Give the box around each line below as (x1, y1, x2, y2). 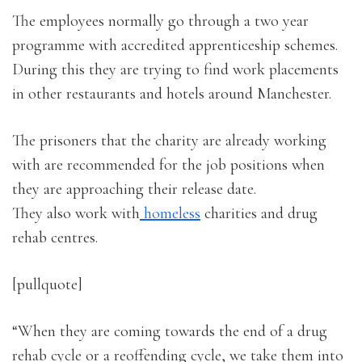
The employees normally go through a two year (12, 11, 309, 32)
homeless (140, 204, 200, 224)
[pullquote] (12, 275, 82, 295)
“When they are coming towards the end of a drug (12, 322, 327, 342)
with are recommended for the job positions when (12, 155, 325, 175)
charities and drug (200, 204, 318, 224)
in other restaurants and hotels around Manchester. (12, 84, 331, 104)
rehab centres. (12, 228, 98, 248)
